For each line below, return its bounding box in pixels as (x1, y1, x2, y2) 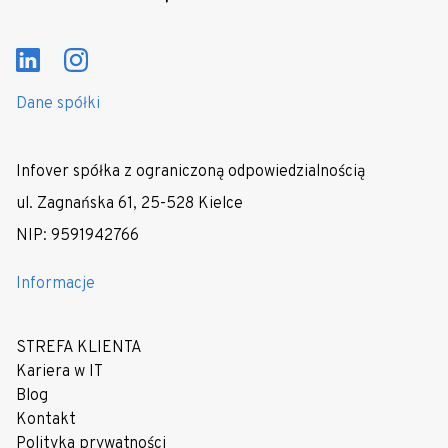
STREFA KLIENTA (16, 337, 142, 358)
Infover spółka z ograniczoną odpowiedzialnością (16, 161, 365, 182)
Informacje (16, 273, 95, 294)
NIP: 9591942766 (16, 225, 139, 246)
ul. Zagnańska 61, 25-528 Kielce (16, 193, 243, 214)
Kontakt (16, 409, 76, 430)
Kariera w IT (16, 361, 103, 382)
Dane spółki (16, 93, 100, 114)
